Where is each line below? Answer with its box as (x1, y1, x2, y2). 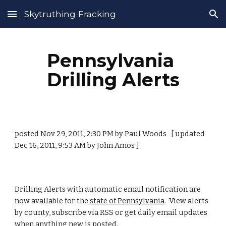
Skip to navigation (155, 14, 218, 23)
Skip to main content (8, 14, 80, 23)
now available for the (15, 196, 89, 205)
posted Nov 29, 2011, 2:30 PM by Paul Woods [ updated (15, 129, 205, 138)
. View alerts (164, 196, 209, 205)
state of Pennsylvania (88, 196, 165, 205)
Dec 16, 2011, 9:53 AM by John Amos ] (15, 141, 140, 150)
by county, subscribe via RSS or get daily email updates (15, 208, 208, 217)
